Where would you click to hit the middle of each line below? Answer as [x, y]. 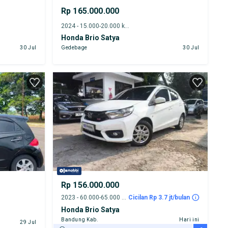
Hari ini [189, 220]
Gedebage [74, 48]
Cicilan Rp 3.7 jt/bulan [159, 198]
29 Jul [28, 222]
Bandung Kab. [80, 220]
